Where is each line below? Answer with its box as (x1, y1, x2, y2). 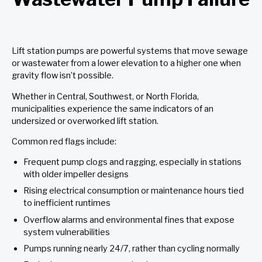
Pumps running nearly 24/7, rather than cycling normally (23, 243, 240, 254)
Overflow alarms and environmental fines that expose (23, 214, 235, 225)
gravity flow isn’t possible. (12, 70, 117, 81)
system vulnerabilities (23, 226, 110, 237)
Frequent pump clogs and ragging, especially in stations (23, 157, 242, 168)
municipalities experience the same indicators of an (12, 103, 213, 114)
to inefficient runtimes (23, 198, 111, 209)
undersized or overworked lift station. (12, 115, 162, 126)
